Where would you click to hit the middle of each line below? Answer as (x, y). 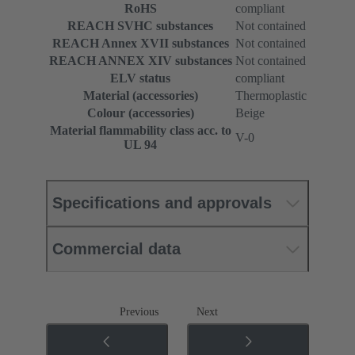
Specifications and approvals (162, 203)
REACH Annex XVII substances (140, 44)
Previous (139, 312)
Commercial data (116, 249)
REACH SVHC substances (140, 26)
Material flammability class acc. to (140, 131)
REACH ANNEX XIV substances (140, 61)
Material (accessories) (140, 96)
